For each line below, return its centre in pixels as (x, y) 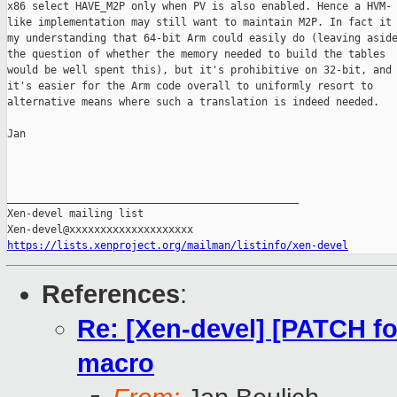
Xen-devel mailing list (75, 214)
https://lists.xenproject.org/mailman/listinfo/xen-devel (178, 246)
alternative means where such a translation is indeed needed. (193, 102)
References (111, 295)
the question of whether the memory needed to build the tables (196, 54)
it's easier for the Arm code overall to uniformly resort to (190, 86)
